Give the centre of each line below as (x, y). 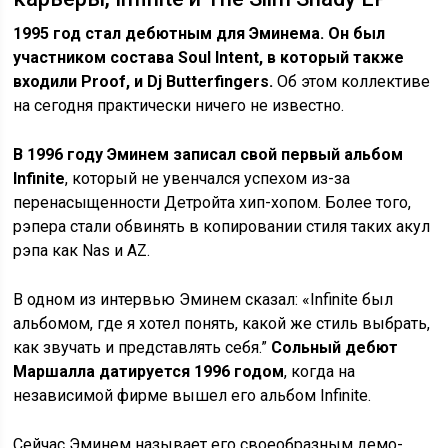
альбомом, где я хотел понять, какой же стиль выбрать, (222, 323)
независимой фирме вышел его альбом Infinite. (192, 395)
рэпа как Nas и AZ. (82, 250)
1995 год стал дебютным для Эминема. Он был (199, 33)
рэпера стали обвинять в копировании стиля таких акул (222, 226)
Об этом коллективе (352, 81)
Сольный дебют (335, 347)
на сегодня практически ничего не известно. (179, 105)
